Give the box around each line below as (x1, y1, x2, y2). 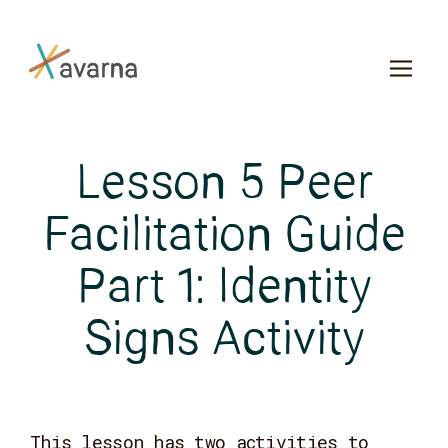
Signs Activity (83, 318, 365, 366)
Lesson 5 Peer (75, 162, 373, 210)
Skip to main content (25, 17, 238, 41)
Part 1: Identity (76, 266, 372, 314)
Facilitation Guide (42, 214, 406, 262)
